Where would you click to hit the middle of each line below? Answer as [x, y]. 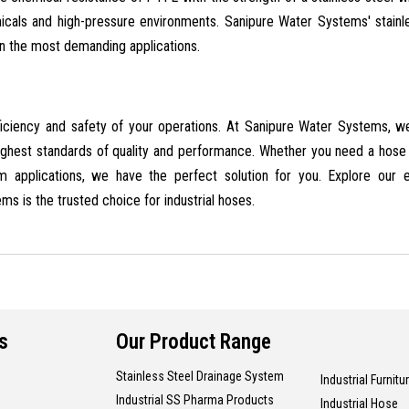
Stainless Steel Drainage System [200, 376]
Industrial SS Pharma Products [195, 399]
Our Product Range [194, 341]
